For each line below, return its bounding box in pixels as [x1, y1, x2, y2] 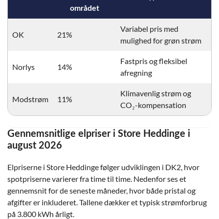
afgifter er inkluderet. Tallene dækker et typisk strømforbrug [7, 197, 207, 207]
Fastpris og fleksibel [120, 56, 187, 66]
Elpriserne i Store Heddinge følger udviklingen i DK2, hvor [7, 162, 199, 172]
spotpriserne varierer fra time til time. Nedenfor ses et [7, 174, 186, 183]
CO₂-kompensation [120, 100, 186, 109]
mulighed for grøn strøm [120, 36, 201, 45]
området [69, 4, 99, 12]
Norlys [12, 62, 35, 71]
